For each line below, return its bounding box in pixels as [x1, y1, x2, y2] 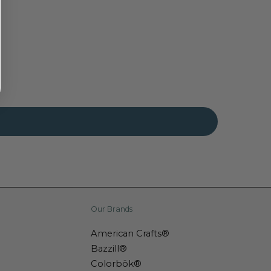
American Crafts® [90, 227, 169, 239]
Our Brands [90, 204, 132, 214]
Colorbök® [90, 258, 142, 269]
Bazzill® [90, 243, 127, 254]
